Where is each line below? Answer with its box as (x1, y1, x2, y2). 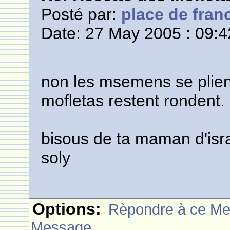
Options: (32, 200, 102, 218)
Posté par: (41, 5, 122, 24)
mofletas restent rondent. (41, 91, 225, 110)
